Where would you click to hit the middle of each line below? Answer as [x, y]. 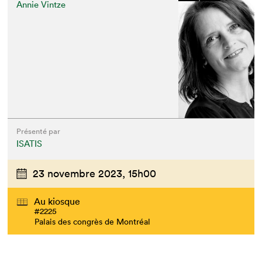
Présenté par [39, 131]
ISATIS [30, 144]
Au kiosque [57, 201]
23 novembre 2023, [79, 173]
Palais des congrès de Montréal [93, 222]
